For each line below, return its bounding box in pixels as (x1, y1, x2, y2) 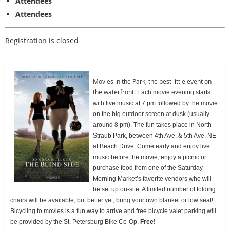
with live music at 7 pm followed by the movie (93, 99, 218, 107)
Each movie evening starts (137, 88, 210, 96)
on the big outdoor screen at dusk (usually (93, 110, 209, 118)
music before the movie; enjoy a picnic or (93, 153, 206, 161)
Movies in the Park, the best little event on (93, 76, 212, 85)
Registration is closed (5, 35, 79, 45)
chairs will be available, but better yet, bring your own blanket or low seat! (10, 196, 213, 204)
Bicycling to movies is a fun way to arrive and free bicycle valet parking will (10, 207, 216, 215)
